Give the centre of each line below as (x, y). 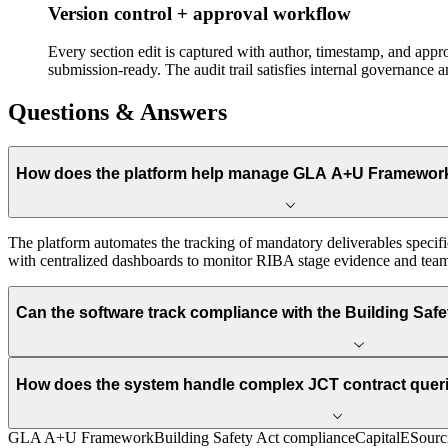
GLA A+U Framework (81, 437)
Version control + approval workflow (199, 13)
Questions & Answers (117, 112)
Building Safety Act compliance (254, 437)
